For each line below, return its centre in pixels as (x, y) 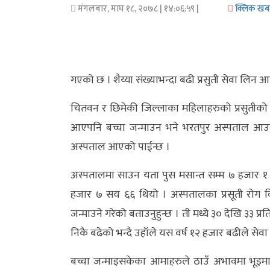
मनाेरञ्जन (31, 74)
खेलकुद (30, 225)
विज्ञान (28, 102)
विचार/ (29, 178)
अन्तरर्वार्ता (35, 149)
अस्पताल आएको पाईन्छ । (120, 147)
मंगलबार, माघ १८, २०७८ (118, 9)
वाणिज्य (30, 45)
